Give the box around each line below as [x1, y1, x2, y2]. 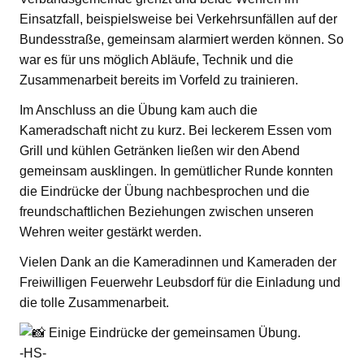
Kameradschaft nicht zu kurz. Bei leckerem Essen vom [19, 123, 331, 137]
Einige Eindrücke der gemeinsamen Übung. [45, 325, 301, 340]
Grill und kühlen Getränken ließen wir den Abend [19, 143, 300, 158]
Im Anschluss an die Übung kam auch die [19, 102, 258, 117]
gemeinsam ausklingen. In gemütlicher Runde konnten [19, 163, 333, 178]
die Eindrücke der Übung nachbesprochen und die [19, 184, 310, 198]
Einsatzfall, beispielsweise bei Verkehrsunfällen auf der [19, 11, 337, 26]
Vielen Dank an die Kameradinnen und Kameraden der [19, 254, 336, 269]
